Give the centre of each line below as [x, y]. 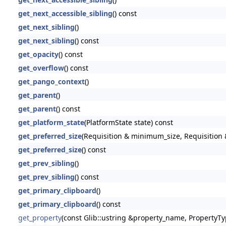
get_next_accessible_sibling [65, 13]
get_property [40, 217]
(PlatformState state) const [128, 122]
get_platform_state [51, 122]
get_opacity [38, 54]
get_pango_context [51, 81]
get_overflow [41, 68]
